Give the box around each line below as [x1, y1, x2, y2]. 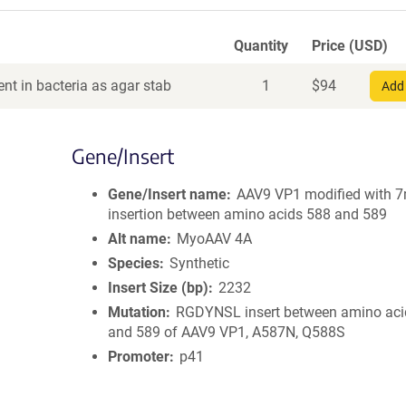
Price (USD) [312, 37, 388, 54]
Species [108, 255, 159, 272]
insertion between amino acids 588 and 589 [108, 206, 387, 223]
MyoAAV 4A [177, 230, 253, 247]
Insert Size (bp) [108, 279, 208, 296]
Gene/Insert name [108, 186, 227, 203]
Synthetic [169, 255, 230, 272]
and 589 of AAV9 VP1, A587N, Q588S [108, 324, 345, 341]
